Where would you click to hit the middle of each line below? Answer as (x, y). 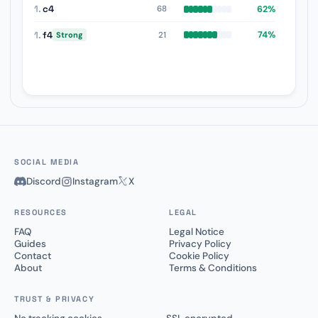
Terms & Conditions (213, 268)
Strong (70, 35)
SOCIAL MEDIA (47, 162)
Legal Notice (197, 232)
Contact (33, 256)
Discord (44, 182)
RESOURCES (41, 213)
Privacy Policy (200, 244)
